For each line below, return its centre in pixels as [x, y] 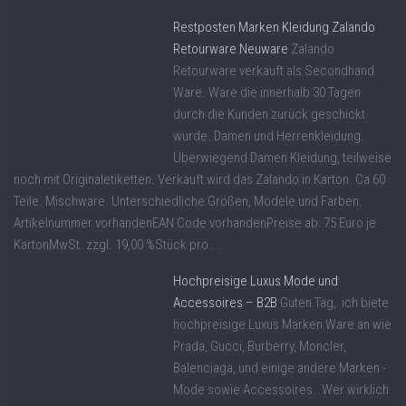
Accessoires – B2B [225, 303]
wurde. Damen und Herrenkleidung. [269, 136]
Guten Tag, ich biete [334, 303]
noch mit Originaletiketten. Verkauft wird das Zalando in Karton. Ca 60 [199, 180]
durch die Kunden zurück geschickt [269, 115]
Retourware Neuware [231, 49]
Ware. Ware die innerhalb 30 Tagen [267, 93]
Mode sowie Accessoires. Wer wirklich [281, 390]
